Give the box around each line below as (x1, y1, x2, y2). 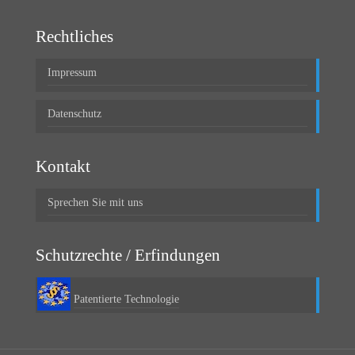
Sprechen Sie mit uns (48, 197, 143, 209)
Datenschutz (48, 108, 101, 120)
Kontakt (36, 157, 90, 177)
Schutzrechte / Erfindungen (36, 246, 220, 265)
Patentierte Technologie (74, 293, 179, 306)
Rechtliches (36, 27, 113, 47)
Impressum (48, 67, 97, 79)
